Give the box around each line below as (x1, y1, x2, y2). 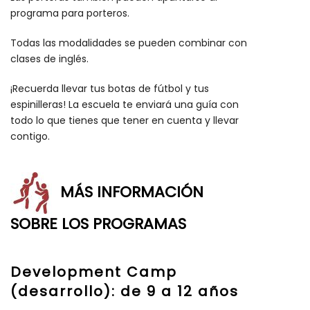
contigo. (10, 129, 50, 144)
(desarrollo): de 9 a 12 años (10, 282, 239, 302)
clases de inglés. (10, 52, 89, 66)
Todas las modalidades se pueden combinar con (10, 36, 247, 51)
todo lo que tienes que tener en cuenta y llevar (10, 113, 239, 128)
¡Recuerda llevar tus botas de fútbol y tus (10, 82, 209, 96)
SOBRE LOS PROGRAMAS (10, 213, 186, 235)
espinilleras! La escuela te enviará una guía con (10, 98, 239, 112)
